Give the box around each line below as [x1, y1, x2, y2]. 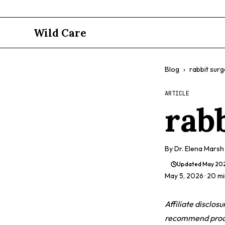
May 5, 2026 [165, 171, 203, 180]
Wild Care [34, 26, 87, 40]
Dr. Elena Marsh [174, 144, 224, 153]
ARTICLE [165, 89, 189, 97]
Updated [177, 160, 202, 168]
